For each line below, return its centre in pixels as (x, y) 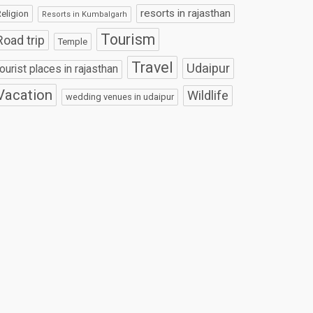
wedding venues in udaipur (120, 97)
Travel (153, 68)
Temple (73, 42)
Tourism (128, 40)
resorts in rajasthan (186, 14)
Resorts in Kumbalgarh (85, 15)
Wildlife (208, 96)
